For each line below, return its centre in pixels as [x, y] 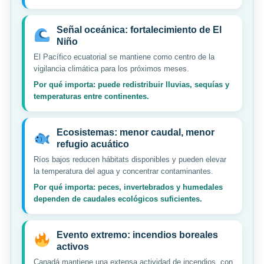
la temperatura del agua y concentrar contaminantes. [123, 171]
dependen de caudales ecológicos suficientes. [118, 199]
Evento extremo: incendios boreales [137, 235]
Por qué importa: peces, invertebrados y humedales [128, 187]
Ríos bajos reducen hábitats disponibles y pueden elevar [130, 160]
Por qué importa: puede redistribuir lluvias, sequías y [131, 85]
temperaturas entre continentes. [91, 97]
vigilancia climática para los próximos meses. [111, 69]
